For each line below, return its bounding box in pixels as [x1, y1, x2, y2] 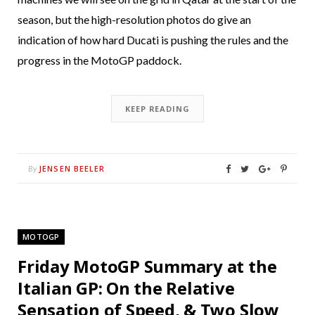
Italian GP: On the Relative [18, 276, 235, 300]
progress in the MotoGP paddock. [18, 53, 181, 67]
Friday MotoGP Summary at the [18, 254, 277, 278]
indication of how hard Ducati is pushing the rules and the [18, 32, 288, 46]
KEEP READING [125, 103, 190, 114]
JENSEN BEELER [39, 162, 105, 174]
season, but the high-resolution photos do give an [18, 12, 251, 26]
